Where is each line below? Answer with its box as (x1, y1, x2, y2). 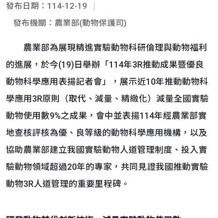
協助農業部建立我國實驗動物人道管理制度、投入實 (6, 145, 207, 155)
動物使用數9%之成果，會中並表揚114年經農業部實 (6, 111, 207, 121)
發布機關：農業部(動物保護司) (13, 18, 127, 28)
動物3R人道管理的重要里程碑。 (6, 179, 130, 189)
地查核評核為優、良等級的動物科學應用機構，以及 (6, 128, 207, 138)
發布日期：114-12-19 (6, 1, 87, 11)
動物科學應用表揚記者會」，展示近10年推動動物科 (6, 77, 208, 87)
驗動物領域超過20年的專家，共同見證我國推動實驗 (6, 162, 208, 172)
